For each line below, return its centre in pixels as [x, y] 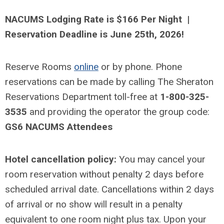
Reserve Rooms [39, 66]
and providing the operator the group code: [119, 111]
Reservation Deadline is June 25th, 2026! [94, 34]
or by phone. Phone [140, 66]
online [86, 66]
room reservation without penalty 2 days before [104, 174]
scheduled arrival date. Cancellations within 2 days [109, 189]
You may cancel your [161, 159]
